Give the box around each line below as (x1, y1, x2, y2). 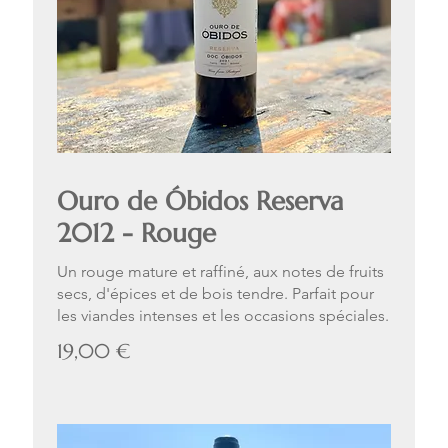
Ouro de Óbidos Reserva (57, 185, 343, 218)
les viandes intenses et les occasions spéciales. (57, 306, 389, 326)
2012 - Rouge (57, 217, 216, 250)
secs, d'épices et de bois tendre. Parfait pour (57, 284, 374, 304)
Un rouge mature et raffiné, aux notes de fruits (57, 262, 384, 282)
